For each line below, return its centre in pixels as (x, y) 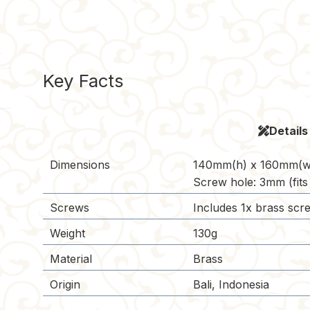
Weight (68, 234)
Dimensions (80, 165)
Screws (70, 208)
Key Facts (84, 80)
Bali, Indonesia (231, 285)
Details (288, 131)
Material (71, 259)
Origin (65, 285)
